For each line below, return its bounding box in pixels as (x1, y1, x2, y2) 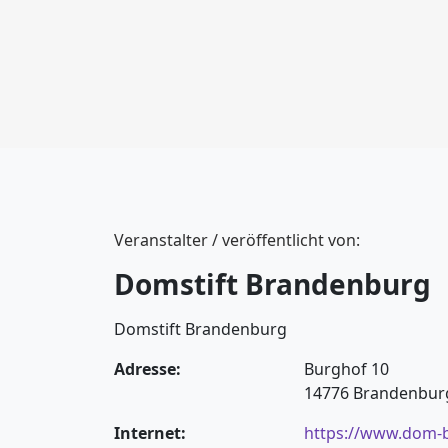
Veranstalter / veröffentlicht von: (114, 229, 360, 251)
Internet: (114, 422, 186, 444)
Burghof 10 (304, 358, 389, 380)
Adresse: (114, 358, 181, 380)
